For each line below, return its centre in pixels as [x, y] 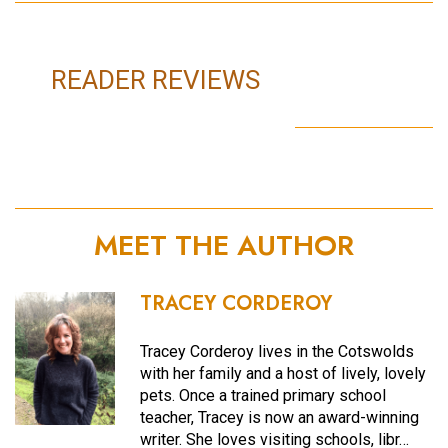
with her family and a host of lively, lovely [283, 374]
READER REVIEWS [155, 79]
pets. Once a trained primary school [263, 396]
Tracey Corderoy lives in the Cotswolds [277, 352]
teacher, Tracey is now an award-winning [280, 418]
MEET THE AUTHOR [224, 245]
